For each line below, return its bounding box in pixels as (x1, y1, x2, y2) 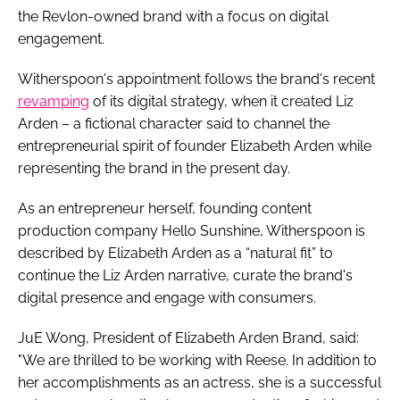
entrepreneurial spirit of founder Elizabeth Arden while (18, 137, 371, 154)
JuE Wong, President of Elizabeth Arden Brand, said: (18, 329, 359, 346)
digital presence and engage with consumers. (18, 288, 316, 306)
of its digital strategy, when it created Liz (89, 92, 354, 110)
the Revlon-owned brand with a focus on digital (18, 7, 329, 25)
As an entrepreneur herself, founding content (18, 199, 312, 217)
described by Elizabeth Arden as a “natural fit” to (18, 244, 333, 262)
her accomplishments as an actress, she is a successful (18, 373, 381, 391)
